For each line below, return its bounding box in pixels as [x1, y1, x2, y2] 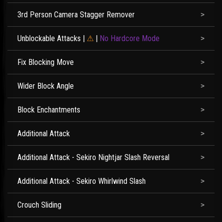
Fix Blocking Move [17, 57, 74, 67]
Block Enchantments [17, 105, 80, 114]
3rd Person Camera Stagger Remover [17, 10, 135, 19]
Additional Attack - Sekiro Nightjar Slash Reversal [17, 153, 169, 162]
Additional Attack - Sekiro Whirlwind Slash [17, 176, 146, 186]
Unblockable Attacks [17, 34, 81, 43]
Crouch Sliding [17, 200, 61, 210]
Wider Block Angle [17, 81, 74, 91]
